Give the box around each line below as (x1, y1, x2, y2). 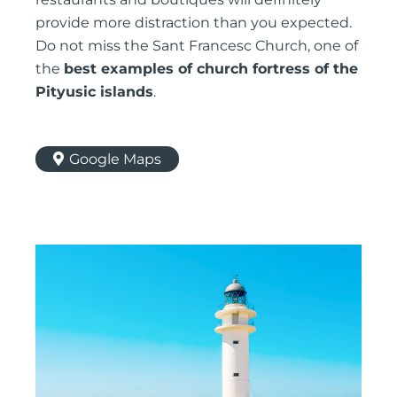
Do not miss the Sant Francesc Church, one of (35, 36, 358, 54)
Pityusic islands (35, 82, 153, 100)
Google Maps (69, 150, 161, 167)
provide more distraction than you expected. (35, 13, 352, 31)
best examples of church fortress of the (64, 59, 358, 77)
